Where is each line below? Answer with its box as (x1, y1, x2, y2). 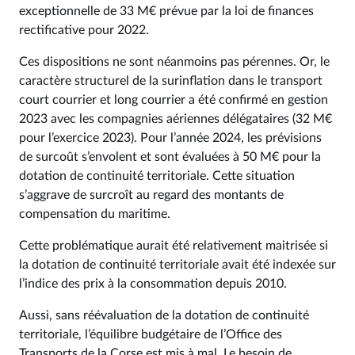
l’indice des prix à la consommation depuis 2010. (19, 277, 287, 290)
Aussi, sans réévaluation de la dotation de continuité (19, 309, 309, 322)
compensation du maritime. (19, 208, 170, 220)
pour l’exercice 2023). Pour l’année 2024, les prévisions (19, 132, 322, 144)
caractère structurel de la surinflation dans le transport (19, 74, 323, 87)
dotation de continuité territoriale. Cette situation (19, 170, 295, 182)
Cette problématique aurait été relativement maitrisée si (19, 239, 328, 252)
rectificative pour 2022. (19, 24, 149, 36)
